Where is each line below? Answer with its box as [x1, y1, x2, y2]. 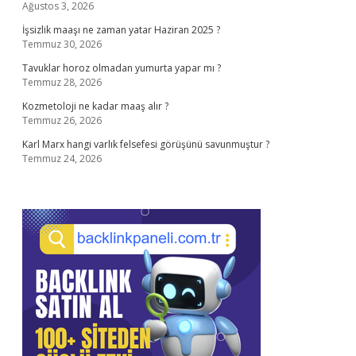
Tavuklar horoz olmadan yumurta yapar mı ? [22, 61, 221, 75]
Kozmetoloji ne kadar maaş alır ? [22, 99, 168, 113]
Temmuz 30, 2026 [22, 37, 102, 51]
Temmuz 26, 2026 [22, 114, 102, 127]
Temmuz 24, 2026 [22, 152, 102, 165]
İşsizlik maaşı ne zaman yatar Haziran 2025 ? [22, 23, 220, 37]
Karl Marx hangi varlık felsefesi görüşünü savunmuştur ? [22, 137, 269, 151]
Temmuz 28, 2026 [22, 75, 102, 89]
